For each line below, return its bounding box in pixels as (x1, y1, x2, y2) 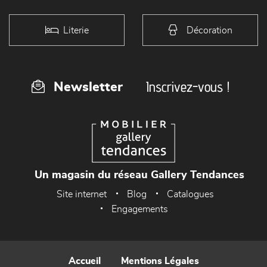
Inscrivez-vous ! (146, 78, 229, 95)
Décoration (186, 25, 232, 35)
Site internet (56, 190, 107, 199)
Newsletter (54, 80, 123, 94)
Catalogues (166, 190, 214, 199)
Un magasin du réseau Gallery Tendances (35, 170, 244, 181)
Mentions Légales (120, 256, 199, 266)
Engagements (111, 204, 168, 214)
